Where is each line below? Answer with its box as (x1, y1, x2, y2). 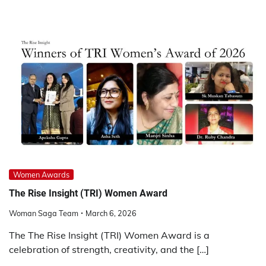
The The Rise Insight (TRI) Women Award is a (9, 229, 210, 241)
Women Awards (13, 170, 69, 180)
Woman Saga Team (9, 208, 78, 218)
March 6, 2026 (85, 208, 137, 218)
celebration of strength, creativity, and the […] (9, 243, 209, 255)
